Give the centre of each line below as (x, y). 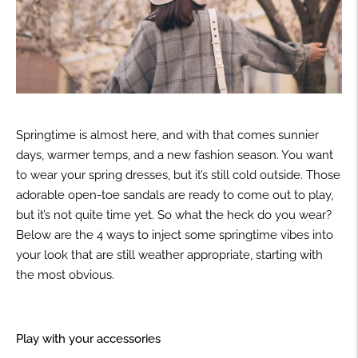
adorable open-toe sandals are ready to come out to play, (175, 195)
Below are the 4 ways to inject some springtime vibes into (175, 235)
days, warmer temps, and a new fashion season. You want (175, 155)
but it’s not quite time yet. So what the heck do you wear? (174, 215)
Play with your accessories (88, 338)
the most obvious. (67, 274)
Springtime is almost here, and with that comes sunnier (167, 135)
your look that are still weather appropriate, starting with (169, 255)
